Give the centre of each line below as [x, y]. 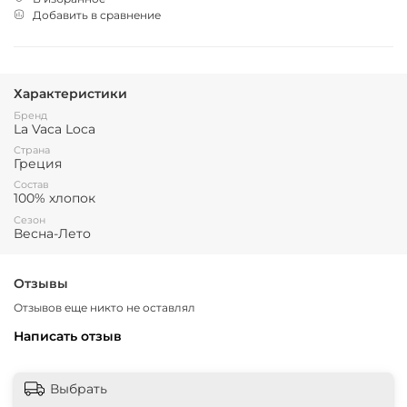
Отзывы [41, 284]
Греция [38, 163]
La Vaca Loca [55, 129]
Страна [32, 150]
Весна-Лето [52, 233]
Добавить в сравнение [97, 15]
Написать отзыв [68, 336]
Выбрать [79, 388]
